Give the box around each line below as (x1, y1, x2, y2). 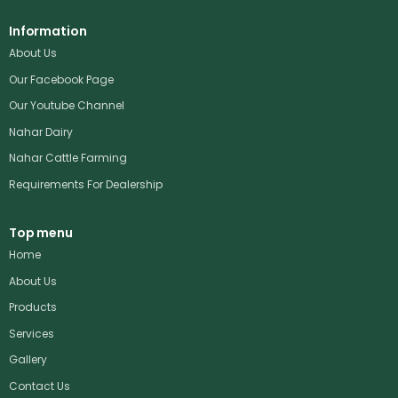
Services (9, 325, 54, 341)
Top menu (9, 223, 73, 242)
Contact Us (9, 378, 70, 394)
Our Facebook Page (9, 71, 114, 87)
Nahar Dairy (9, 123, 73, 139)
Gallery (9, 352, 47, 368)
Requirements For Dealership (9, 176, 163, 192)
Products (9, 299, 57, 315)
